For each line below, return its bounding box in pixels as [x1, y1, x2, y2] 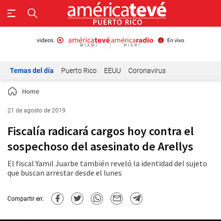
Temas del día [10, 67, 54, 74]
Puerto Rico [61, 67, 97, 74]
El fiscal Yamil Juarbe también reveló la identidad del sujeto [7, 158, 207, 168]
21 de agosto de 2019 [7, 107, 66, 114]
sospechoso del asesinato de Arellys [7, 139, 193, 154]
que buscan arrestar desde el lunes [7, 168, 122, 178]
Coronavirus [128, 67, 166, 74]
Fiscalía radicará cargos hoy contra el [7, 123, 194, 139]
